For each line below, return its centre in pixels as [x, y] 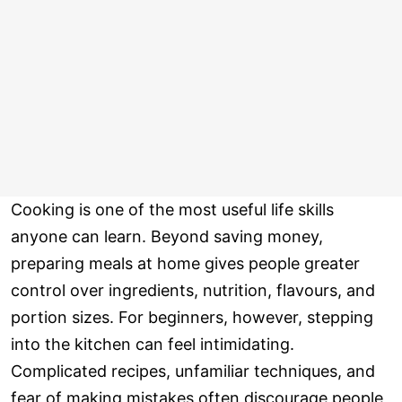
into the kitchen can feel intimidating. [153, 345]
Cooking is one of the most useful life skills [172, 210]
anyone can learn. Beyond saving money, [167, 237]
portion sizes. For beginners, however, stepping [192, 318]
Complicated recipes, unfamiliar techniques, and [193, 371]
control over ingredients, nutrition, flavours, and [193, 291]
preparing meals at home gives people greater [185, 264]
